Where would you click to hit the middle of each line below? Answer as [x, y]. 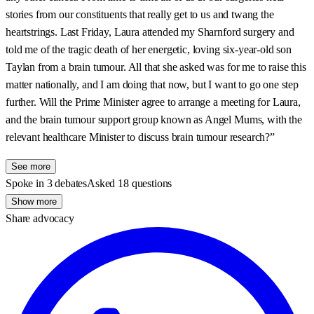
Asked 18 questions [130, 184]
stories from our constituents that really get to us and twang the [140, 15]
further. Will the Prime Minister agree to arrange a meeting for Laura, [153, 102]
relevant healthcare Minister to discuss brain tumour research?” [140, 137]
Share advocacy [40, 219]
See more [31, 167]
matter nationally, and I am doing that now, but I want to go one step [152, 85]
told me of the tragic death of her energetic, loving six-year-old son [149, 50]
